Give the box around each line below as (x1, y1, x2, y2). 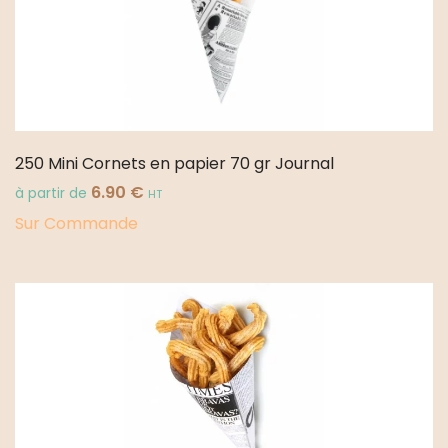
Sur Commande (15, 211, 138, 235)
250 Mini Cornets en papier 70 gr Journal (15, 151, 334, 175)
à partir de (15, 183, 91, 203)
